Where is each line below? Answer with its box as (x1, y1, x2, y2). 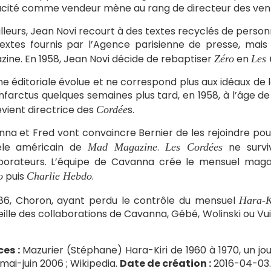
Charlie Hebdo (26, 170, 92, 182)
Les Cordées (165, 141, 223, 153)
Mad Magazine (88, 141, 158, 153)
